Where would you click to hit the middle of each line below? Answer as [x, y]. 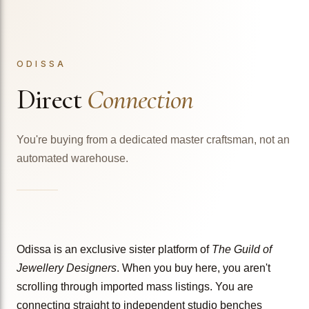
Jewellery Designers [67, 268]
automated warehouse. [72, 158]
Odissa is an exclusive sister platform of [114, 249]
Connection [140, 99]
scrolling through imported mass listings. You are [135, 286]
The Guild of [242, 249]
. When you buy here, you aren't [193, 268]
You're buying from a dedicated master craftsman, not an [153, 139]
